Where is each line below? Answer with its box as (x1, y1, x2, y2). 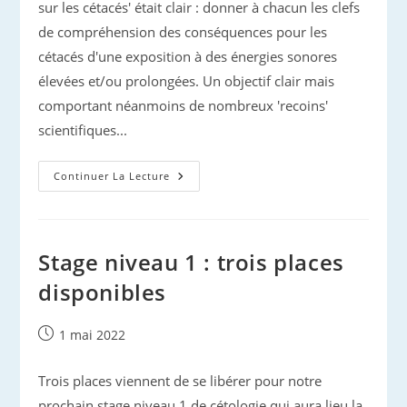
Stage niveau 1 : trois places (38, 247, 344, 277)
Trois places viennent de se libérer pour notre (38, 372, 323, 390)
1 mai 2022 (59, 326, 126, 343)
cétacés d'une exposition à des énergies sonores (38, 47, 338, 65)
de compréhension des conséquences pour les (38, 23, 328, 41)
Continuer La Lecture (54, 169, 171, 183)
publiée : (37, 344, 92, 362)
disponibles (38, 277, 167, 307)
